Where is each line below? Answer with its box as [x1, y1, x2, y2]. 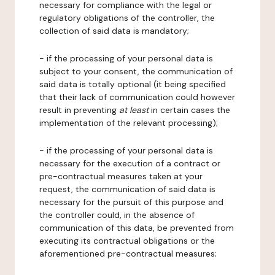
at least [119, 104, 149, 115]
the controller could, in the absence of [39, 209, 195, 220]
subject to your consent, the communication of [39, 66, 233, 77]
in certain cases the [149, 104, 230, 115]
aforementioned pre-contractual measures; [39, 248, 217, 259]
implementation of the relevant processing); [39, 117, 218, 128]
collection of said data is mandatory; [39, 25, 189, 36]
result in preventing [39, 104, 119, 115]
